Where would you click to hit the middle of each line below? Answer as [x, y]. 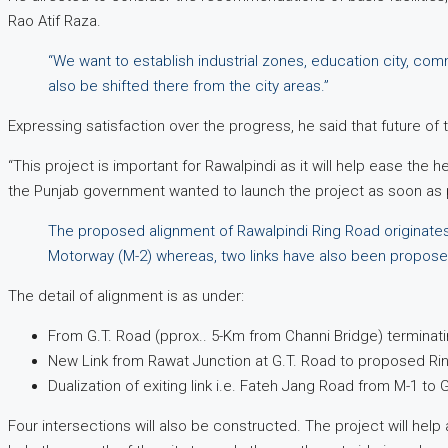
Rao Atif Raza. [54, 21]
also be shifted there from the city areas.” [188, 86]
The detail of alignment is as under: [126, 296]
